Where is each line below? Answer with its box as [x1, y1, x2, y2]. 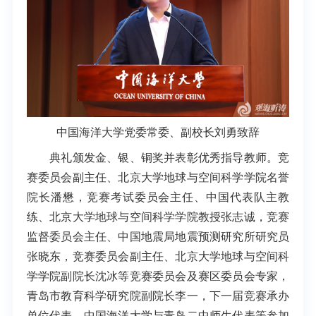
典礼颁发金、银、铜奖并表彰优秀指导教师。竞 [26, 151, 290, 164]
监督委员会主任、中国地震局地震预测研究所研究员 [26, 230, 290, 243]
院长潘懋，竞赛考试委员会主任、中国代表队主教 [26, 190, 290, 203]
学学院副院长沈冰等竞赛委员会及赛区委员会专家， [26, 269, 290, 282]
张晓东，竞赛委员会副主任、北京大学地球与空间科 [26, 250, 290, 262]
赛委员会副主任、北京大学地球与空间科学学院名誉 [26, 171, 290, 183]
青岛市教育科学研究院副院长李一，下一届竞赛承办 [26, 289, 290, 302]
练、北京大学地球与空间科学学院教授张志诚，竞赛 [26, 210, 290, 223]
